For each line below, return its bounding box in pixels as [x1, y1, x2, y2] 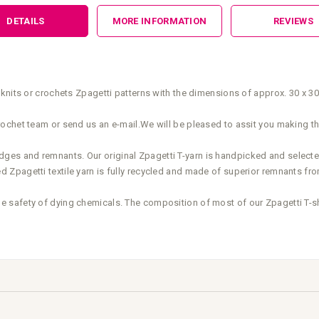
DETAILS [6, 15, 45, 26]
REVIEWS [273, 15, 314, 26]
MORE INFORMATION [112, 15, 207, 26]
